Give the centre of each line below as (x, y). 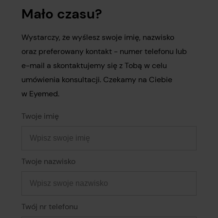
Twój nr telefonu (50, 207)
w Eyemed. (40, 94)
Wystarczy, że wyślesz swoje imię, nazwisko (98, 37)
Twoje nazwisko (48, 161)
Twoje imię (40, 116)
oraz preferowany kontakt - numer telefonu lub (104, 51)
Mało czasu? (62, 14)
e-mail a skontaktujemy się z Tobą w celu (94, 65)
